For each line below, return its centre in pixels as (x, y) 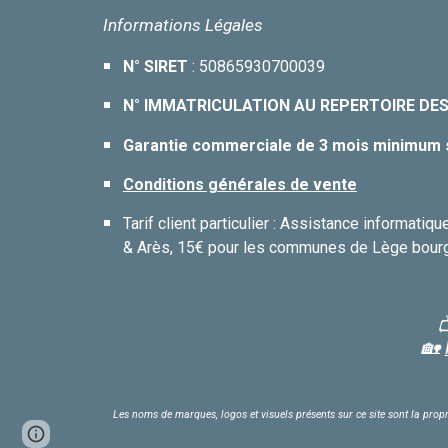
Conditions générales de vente (239, 184)
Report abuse (101, 433)
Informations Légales (182, 24)
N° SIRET (155, 66)
